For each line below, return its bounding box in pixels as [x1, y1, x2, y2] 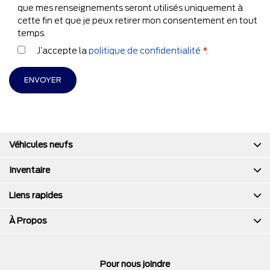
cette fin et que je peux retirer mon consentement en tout [17, 15, 257, 25]
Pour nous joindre [100, 259, 170, 269]
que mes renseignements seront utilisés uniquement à [17, 2, 243, 13]
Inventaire [9, 165, 50, 175]
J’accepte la [37, 45, 89, 55]
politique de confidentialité [89, 45, 201, 55]
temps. [17, 28, 46, 38]
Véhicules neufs [9, 139, 73, 149]
